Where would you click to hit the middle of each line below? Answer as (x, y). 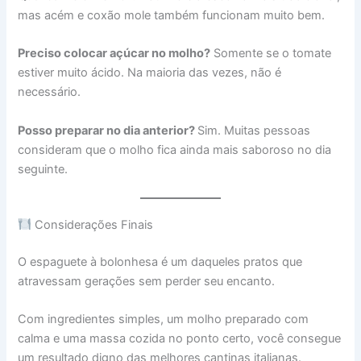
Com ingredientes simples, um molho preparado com (164, 320)
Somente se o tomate (271, 54)
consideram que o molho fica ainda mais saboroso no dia (175, 149)
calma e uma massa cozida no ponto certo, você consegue (180, 339)
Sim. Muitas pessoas (254, 130)
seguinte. (43, 169)
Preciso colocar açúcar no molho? (114, 54)
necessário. (50, 92)
